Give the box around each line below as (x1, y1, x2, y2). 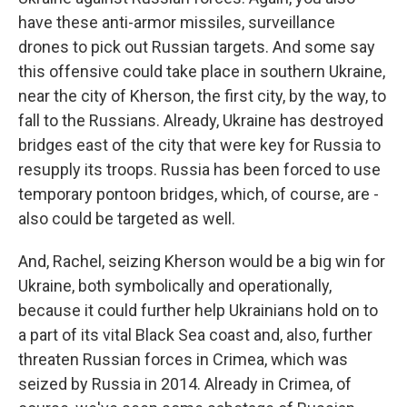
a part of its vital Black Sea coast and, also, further (18, 325, 372, 344)
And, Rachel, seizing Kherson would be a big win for (18, 252, 385, 271)
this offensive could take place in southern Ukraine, (18, 62, 385, 81)
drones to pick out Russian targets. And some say (18, 37, 375, 56)
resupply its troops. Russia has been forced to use (18, 160, 381, 179)
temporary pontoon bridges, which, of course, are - (18, 184, 379, 203)
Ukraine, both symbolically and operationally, (18, 276, 332, 295)
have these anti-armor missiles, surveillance (18, 13, 335, 32)
